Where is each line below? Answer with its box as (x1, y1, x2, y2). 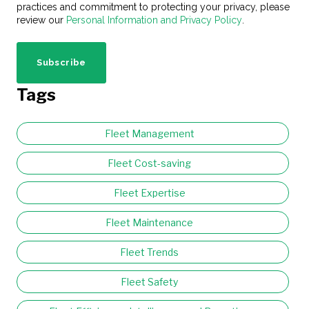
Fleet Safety (121, 275, 178, 288)
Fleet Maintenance (106, 216, 193, 228)
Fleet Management (104, 127, 195, 139)
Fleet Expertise (113, 186, 186, 199)
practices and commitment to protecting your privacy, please (17, 1, 290, 12)
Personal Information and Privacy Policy (66, 14, 242, 26)
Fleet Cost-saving (108, 157, 191, 169)
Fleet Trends (120, 246, 179, 258)
